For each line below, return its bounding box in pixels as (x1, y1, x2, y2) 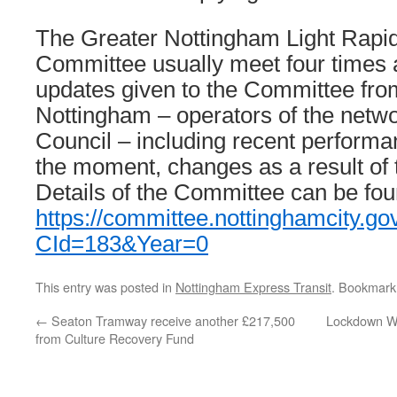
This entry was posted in (35, 277, 175, 296)
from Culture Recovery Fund (35, 329, 194, 347)
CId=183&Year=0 (35, 231, 208, 256)
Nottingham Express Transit (175, 277, 331, 296)
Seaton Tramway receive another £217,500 (48, 311, 295, 330)
